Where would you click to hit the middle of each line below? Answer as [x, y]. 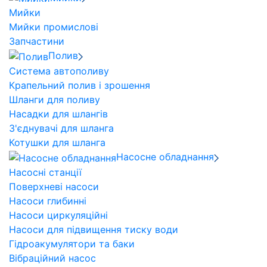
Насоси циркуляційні [58, 215]
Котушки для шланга [57, 143]
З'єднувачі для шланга [61, 128]
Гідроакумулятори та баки [72, 243]
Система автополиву [59, 71]
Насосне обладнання [165, 157]
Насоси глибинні [48, 201]
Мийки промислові [54, 27]
